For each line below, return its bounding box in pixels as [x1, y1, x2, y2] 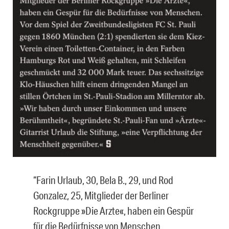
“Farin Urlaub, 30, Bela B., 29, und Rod [33, 173, 173, 186]
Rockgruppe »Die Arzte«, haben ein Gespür [33, 204, 194, 217]
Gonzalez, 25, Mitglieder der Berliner [33, 189, 169, 201]
